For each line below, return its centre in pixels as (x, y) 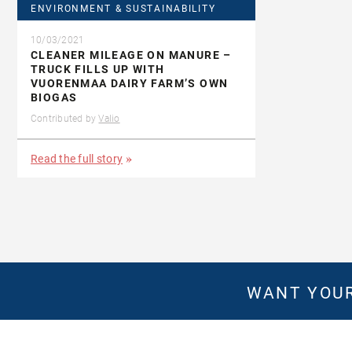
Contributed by (65, 119)
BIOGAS (54, 98)
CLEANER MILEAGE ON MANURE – (131, 55)
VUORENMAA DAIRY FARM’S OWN (130, 84)
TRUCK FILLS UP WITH (98, 70)
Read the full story (77, 159)
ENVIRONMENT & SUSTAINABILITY (123, 9)
